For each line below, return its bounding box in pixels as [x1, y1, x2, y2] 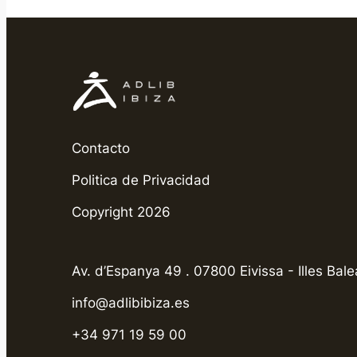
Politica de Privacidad [72, 171, 211, 188]
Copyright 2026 [72, 203, 171, 220]
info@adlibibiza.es [72, 294, 190, 311]
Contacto [72, 139, 131, 156]
